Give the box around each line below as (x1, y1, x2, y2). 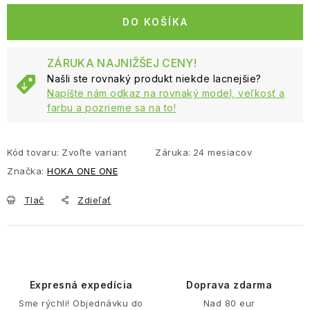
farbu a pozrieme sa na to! (47, 101, 176, 113)
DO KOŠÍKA (122, 15, 188, 28)
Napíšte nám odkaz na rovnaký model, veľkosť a (47, 86, 285, 99)
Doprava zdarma (186, 278, 272, 291)
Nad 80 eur (203, 297, 255, 309)
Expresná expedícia (29, 278, 133, 291)
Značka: (7, 165, 47, 176)
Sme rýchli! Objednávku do (19, 297, 143, 309)
